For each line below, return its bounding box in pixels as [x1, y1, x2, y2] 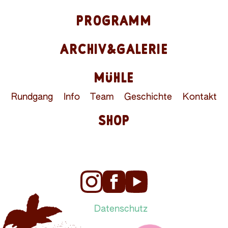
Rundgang [11, 92, 53, 102]
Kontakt [182, 92, 217, 102]
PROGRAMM [76, 13, 152, 28]
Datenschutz [94, 204, 148, 214]
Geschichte [124, 92, 173, 102]
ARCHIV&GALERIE [60, 41, 168, 56]
